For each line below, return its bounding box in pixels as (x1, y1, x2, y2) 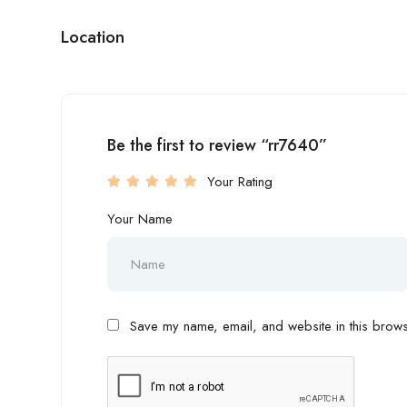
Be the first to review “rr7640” (107, 134, 327, 157)
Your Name (107, 209, 173, 229)
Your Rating (207, 172, 273, 192)
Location (61, 25, 124, 49)
